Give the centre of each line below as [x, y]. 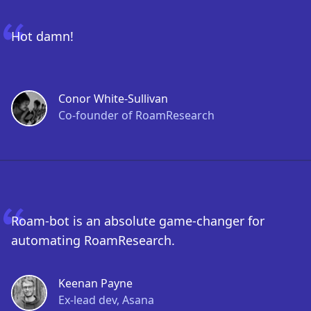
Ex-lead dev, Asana [106, 300]
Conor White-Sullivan [113, 99]
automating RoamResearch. [93, 240]
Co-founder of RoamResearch [136, 115]
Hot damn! [42, 36]
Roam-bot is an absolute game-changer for [138, 221]
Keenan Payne [95, 283]
